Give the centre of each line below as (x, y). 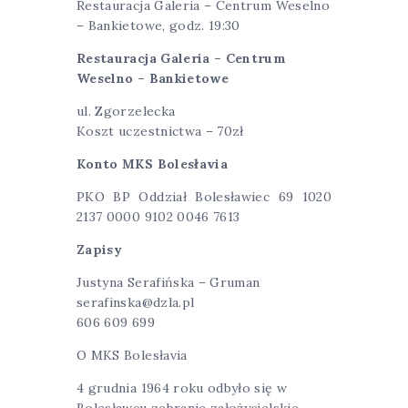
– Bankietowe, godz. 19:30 (158, 25)
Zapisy (100, 249)
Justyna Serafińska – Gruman (168, 282)
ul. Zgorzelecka (126, 111)
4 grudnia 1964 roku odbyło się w (182, 388)
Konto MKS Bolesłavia (152, 163)
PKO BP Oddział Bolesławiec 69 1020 (204, 196)
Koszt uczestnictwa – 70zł (160, 131)
